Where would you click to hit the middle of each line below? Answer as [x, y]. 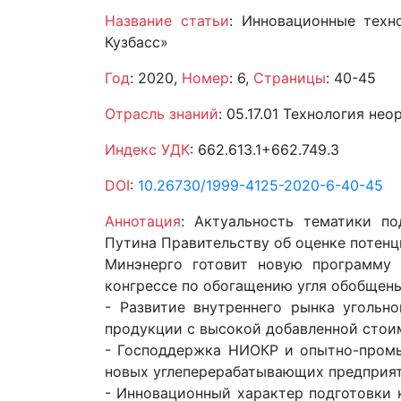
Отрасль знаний [162, 114]
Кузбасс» [137, 43]
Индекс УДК [147, 150]
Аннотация [143, 222]
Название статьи [167, 21]
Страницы [290, 78]
